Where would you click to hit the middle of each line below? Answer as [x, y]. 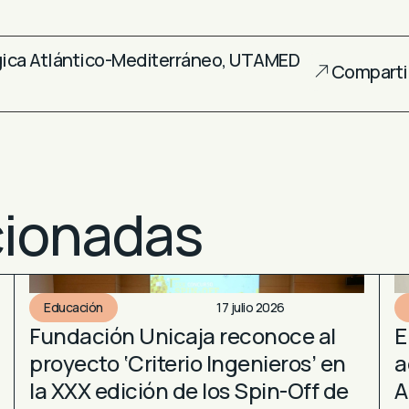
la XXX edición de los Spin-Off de [189, 391]
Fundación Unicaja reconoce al [183, 336]
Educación [73, 308]
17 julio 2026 [251, 308]
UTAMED [264, 60]
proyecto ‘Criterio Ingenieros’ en [188, 363]
